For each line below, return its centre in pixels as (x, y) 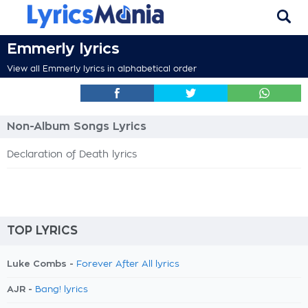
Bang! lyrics (62, 290)
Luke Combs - (42, 264)
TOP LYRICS (42, 231)
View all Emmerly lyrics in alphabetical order (102, 69)
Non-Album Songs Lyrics (77, 126)
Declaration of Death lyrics (72, 155)
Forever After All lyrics (128, 264)
